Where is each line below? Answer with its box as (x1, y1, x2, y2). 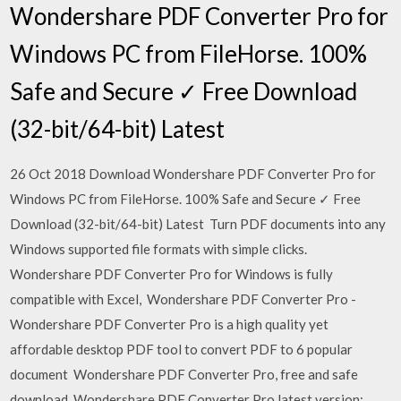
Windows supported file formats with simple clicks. (10, 241, 308, 257)
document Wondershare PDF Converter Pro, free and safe (10, 366, 359, 382)
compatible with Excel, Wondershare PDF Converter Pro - (10, 291, 357, 307)
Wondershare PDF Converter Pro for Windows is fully (10, 266, 334, 282)
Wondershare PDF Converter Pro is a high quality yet (10, 316, 329, 332)
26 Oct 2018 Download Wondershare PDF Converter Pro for (10, 166, 377, 182)
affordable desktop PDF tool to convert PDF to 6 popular (10, 341, 354, 357)
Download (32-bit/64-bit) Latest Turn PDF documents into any (10, 216, 387, 232)
